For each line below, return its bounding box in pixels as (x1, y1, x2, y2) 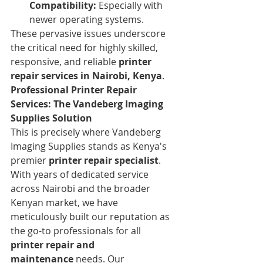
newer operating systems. (29, 12, 144, 26)
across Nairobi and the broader (11, 181, 153, 195)
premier (11, 153, 49, 167)
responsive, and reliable (11, 55, 119, 68)
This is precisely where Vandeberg (11, 125, 163, 139)
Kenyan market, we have (11, 195, 120, 209)
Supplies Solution (11, 111, 92, 124)
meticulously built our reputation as (11, 210, 172, 223)
